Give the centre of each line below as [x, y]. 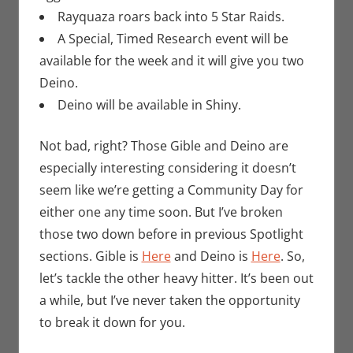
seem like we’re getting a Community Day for [171, 190]
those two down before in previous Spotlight [171, 234]
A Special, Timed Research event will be [173, 39]
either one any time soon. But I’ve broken [161, 212]
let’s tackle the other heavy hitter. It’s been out [176, 279]
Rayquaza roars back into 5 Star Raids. [171, 17]
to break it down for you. [112, 323]
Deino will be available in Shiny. [149, 105]
